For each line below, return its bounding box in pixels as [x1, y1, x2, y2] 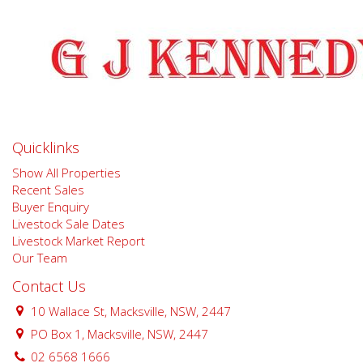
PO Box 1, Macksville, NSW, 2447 [28, 326, 209, 343]
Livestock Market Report [12, 232, 145, 249]
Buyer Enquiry [12, 198, 89, 215]
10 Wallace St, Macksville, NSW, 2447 [28, 303, 232, 320]
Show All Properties [12, 164, 121, 181]
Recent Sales [12, 181, 84, 198]
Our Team [12, 249, 67, 266]
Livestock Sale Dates [12, 215, 125, 232]
